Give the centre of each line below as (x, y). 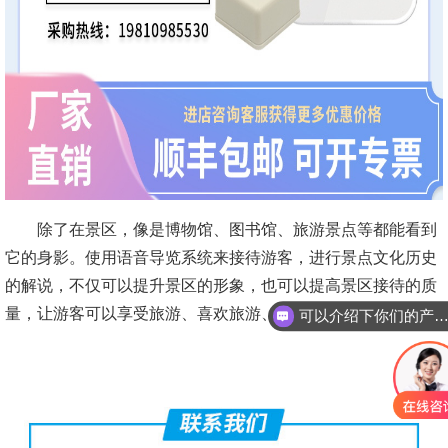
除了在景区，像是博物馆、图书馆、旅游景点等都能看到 (237, 229)
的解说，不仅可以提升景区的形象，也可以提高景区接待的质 (221, 285)
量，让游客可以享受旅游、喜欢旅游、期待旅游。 (181, 313)
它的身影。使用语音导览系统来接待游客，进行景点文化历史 (221, 257)
